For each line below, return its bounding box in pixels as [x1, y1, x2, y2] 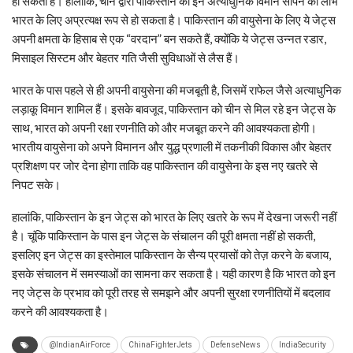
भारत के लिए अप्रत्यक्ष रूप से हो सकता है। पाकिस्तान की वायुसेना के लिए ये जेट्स [12, 13, 336, 28]
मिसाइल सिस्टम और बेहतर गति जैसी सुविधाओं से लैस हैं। [12, 50, 240, 65]
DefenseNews [210, 340, 261, 350]
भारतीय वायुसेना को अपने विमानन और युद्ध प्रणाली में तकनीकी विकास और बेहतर [12, 139, 332, 154]
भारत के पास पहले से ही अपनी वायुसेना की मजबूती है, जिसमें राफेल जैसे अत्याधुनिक [12, 83, 341, 98]
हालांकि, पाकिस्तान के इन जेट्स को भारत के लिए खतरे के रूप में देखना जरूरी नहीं [12, 210, 336, 225]
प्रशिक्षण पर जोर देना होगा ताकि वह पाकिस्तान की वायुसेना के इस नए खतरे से [12, 158, 318, 173]
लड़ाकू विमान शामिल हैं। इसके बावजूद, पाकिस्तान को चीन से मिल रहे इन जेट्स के [12, 102, 336, 117]
